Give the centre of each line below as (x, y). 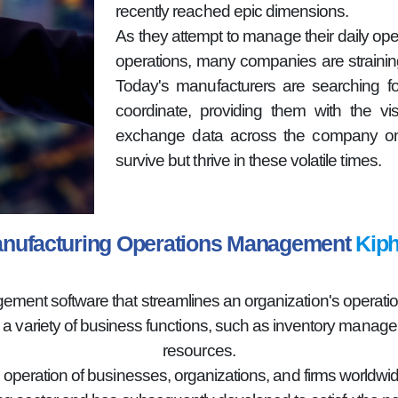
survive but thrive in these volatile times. (248, 160)
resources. (199, 350)
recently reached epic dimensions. (232, 11)
